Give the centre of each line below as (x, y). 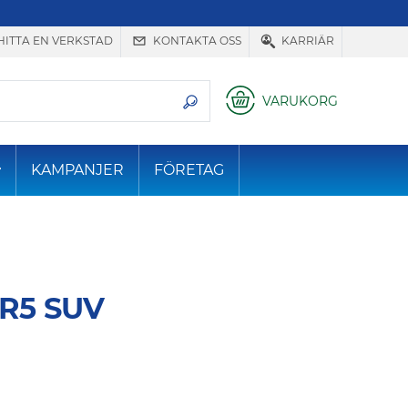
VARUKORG (300, 102)
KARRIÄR (306, 41)
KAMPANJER (78, 170)
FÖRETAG (189, 170)
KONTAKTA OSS (196, 41)
